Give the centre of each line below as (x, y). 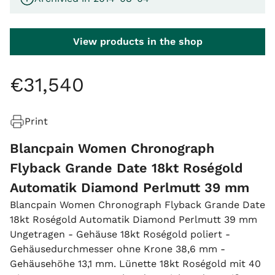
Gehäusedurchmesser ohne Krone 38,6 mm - (118, 249)
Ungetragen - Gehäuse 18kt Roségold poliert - (120, 234)
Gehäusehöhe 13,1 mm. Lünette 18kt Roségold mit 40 (135, 264)
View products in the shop (137, 41)
